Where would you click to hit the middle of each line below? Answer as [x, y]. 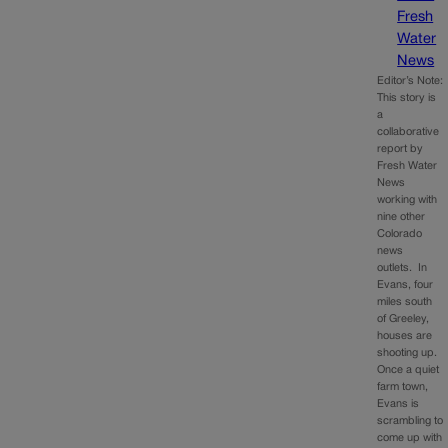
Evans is [398, 403]
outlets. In [402, 267]
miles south [405, 301]
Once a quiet [408, 369]
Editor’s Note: [410, 80]
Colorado [400, 233]
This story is [407, 97]
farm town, [403, 386]
